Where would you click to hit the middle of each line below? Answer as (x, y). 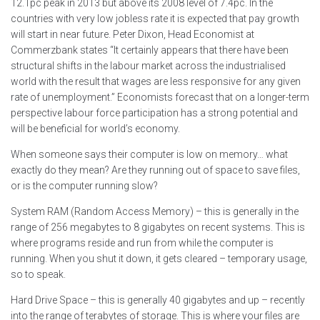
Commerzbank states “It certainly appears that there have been (150, 50)
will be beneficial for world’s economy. (95, 129)
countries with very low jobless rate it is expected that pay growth (155, 19)
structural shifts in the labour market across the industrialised (148, 66)
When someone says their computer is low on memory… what (149, 155)
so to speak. (38, 275)
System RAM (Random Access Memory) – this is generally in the (155, 212)
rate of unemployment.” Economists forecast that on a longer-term (160, 97)
